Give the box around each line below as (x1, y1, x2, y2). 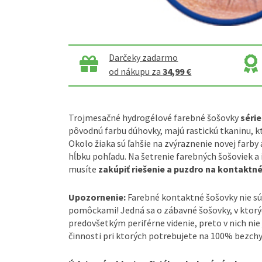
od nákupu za (109, 65, 163, 77)
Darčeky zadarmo (109, 51, 178, 63)
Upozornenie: (68, 191, 126, 203)
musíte (68, 163, 98, 175)
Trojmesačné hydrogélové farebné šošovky (68, 111, 240, 123)
